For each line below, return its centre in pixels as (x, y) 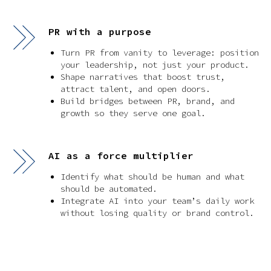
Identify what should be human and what (152, 177)
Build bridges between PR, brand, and (148, 101)
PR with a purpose (100, 32)
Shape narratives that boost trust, (143, 77)
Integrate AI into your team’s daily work (157, 201)
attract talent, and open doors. (135, 89)
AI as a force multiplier (121, 156)
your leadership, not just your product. (155, 65)
